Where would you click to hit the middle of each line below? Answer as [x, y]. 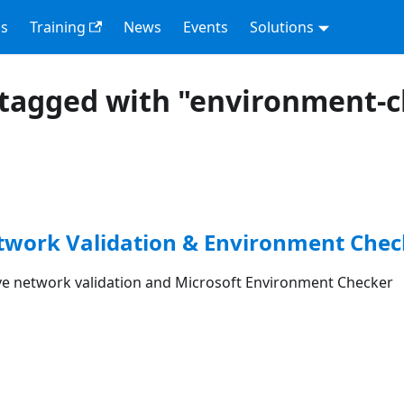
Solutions [281, 27]
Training [57, 27]
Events [205, 27]
